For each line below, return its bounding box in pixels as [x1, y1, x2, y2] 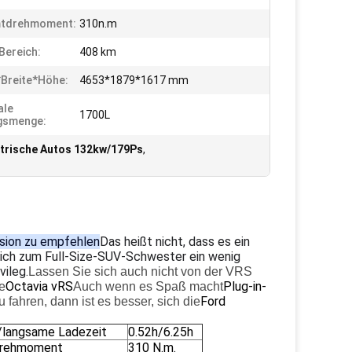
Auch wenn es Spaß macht [73, 280, 223, 293]
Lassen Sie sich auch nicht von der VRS [28, 265, 252, 278]
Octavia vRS [5, 279, 73, 294]
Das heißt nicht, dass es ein [100, 234, 250, 249]
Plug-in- [223, 279, 266, 294]
